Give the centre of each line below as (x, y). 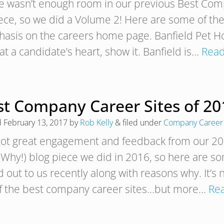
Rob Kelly (96, 122)
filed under (142, 122)
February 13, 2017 (35, 122)
